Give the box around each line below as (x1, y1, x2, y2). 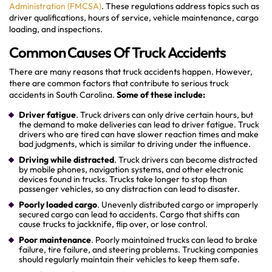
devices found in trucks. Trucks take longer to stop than (19, 173, 227, 185)
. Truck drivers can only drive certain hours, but (76, 109, 253, 120)
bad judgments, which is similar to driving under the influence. (19, 138, 251, 149)
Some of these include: (117, 89, 205, 100)
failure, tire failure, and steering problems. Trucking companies (19, 243, 258, 255)
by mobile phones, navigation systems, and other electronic (19, 163, 243, 175)
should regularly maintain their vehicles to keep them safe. (19, 253, 240, 265)
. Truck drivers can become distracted (114, 154, 257, 165)
